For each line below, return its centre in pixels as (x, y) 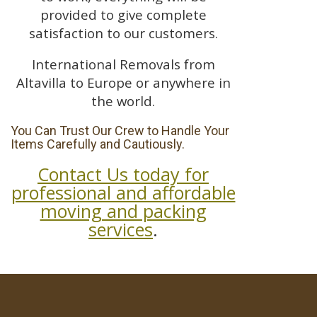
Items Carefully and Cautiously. (98, 144)
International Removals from (123, 64)
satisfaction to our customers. (123, 33)
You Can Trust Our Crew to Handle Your (120, 131)
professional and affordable (123, 193)
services (121, 230)
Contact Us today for (123, 174)
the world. (123, 101)
